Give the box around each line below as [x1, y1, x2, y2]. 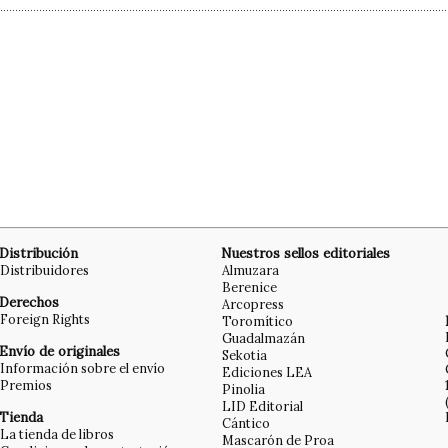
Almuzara [222, 262, 279, 279]
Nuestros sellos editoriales [221, 245, 390, 263]
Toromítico [222, 313, 293, 330]
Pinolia [222, 381, 265, 398]
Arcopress [222, 296, 284, 313]
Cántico [222, 415, 270, 432]
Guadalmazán [222, 330, 305, 347]
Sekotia [222, 347, 267, 364]
